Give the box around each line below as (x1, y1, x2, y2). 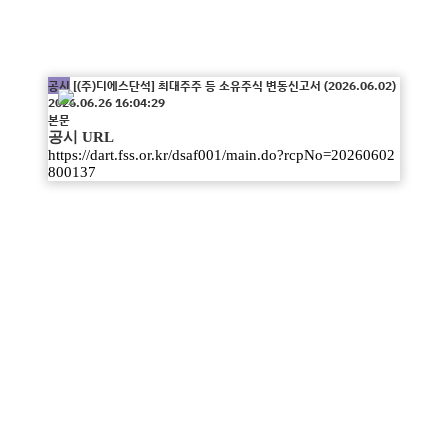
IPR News (184, 26, 264, 50)
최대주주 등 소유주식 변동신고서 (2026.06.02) (155, 77, 396, 94)
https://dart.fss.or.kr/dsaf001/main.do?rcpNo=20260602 (48, 147, 395, 163)
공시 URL (48, 129, 114, 145)
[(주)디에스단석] (73, 77, 155, 94)
